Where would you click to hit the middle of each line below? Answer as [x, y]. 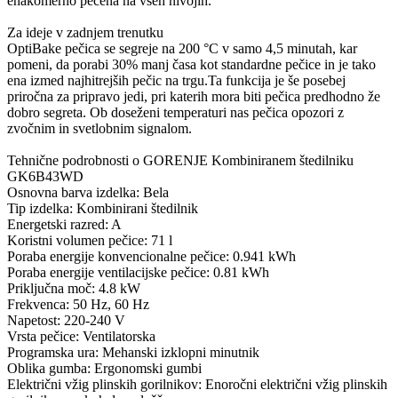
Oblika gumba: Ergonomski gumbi [104, 368]
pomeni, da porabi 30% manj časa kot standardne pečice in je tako [191, 64]
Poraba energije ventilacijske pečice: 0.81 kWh [138, 272]
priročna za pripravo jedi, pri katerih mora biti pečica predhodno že [194, 96]
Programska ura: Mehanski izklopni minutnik [133, 352]
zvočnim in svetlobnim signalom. [99, 128]
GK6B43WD [45, 176]
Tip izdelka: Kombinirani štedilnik [103, 208]
